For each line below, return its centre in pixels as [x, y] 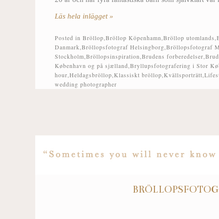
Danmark [67, 47]
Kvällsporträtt [183, 75]
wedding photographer [86, 84]
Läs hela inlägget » [84, 16]
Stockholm [69, 56]
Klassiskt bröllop [138, 75]
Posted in [69, 38]
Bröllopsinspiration [113, 56]
